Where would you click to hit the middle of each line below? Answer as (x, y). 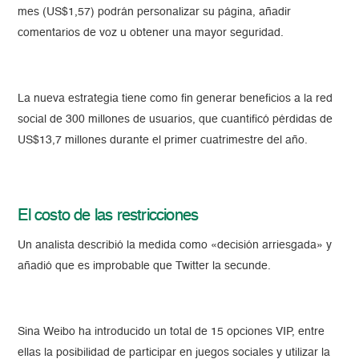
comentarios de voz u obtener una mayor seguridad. (151, 32)
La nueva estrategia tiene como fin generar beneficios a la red (175, 98)
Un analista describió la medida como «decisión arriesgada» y (175, 245)
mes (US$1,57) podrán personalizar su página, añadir (155, 12)
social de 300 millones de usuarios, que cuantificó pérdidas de (175, 119)
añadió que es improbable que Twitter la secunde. (145, 266)
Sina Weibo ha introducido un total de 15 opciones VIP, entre (171, 331)
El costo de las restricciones (108, 216)
